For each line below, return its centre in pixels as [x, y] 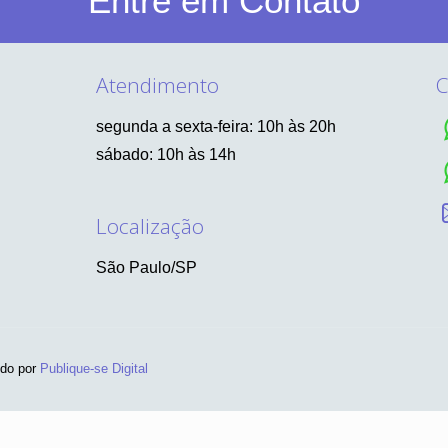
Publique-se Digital [94, 368]
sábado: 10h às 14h [165, 154]
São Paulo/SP [146, 267]
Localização [149, 226]
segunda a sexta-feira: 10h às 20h [215, 126]
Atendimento [157, 85]
